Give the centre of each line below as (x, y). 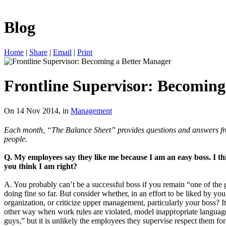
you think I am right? (41, 166)
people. (16, 139)
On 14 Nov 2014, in (37, 110)
